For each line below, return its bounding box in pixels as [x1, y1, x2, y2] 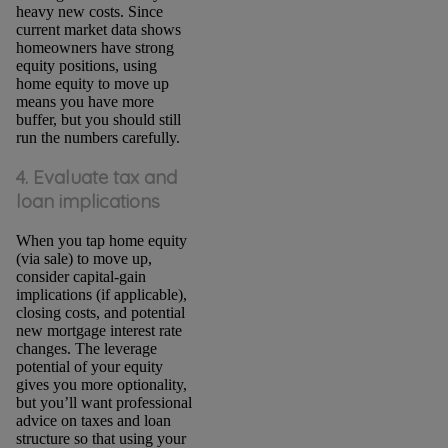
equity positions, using [15, 56, 157, 74]
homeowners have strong [15, 38, 174, 56]
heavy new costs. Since [15, 2, 163, 20]
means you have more [15, 92, 154, 110]
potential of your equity [15, 357, 163, 375]
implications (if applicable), [15, 285, 187, 303]
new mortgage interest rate [15, 321, 182, 339]
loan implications [15, 189, 160, 214]
